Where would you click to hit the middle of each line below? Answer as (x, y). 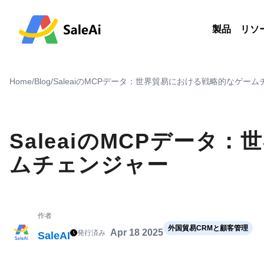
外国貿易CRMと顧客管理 (208, 228)
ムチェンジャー (89, 165)
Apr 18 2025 (137, 232)
